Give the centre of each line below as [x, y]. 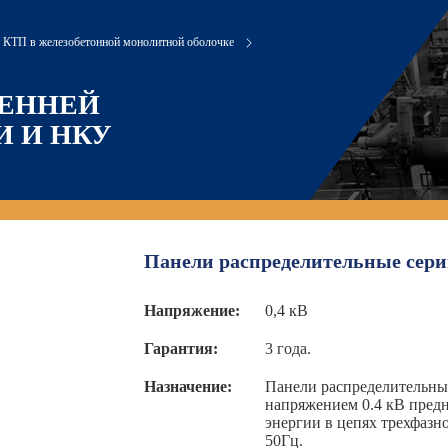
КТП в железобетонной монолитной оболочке [119, 42]
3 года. [288, 348]
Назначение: [188, 386]
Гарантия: [181, 348]
